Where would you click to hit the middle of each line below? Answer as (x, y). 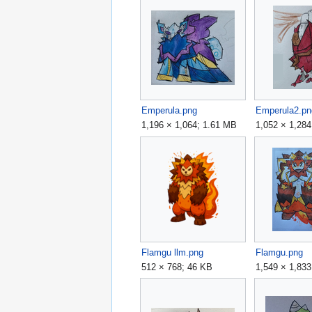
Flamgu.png (280, 252)
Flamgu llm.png (173, 252)
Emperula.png (170, 111)
